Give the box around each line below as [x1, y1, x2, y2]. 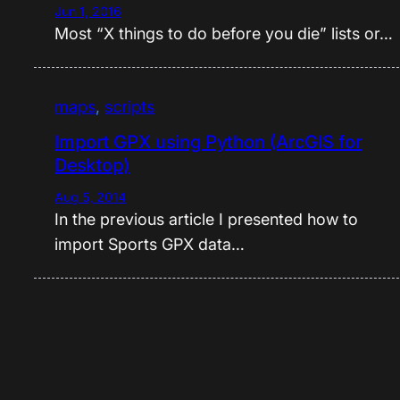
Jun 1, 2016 [54, 3, 121, 19]
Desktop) [54, 154, 129, 176]
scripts [104, 96, 154, 116]
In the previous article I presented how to [54, 209, 358, 229]
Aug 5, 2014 [54, 188, 126, 204]
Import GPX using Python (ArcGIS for [54, 130, 362, 153]
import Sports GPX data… [54, 234, 245, 254]
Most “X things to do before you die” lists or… [54, 23, 393, 43]
